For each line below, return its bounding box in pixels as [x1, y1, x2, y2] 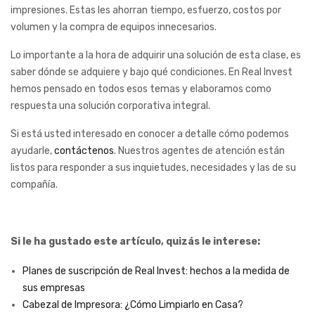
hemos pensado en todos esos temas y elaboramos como [11, 83, 271, 96]
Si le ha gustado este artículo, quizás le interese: [11, 236, 260, 248]
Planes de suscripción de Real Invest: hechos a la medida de [22, 265, 290, 278]
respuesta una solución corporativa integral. [11, 100, 212, 112]
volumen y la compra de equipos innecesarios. [11, 21, 217, 34]
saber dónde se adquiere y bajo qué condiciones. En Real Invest [11, 66, 292, 79]
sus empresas [22, 282, 85, 295]
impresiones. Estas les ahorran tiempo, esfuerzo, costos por [11, 4, 281, 17]
